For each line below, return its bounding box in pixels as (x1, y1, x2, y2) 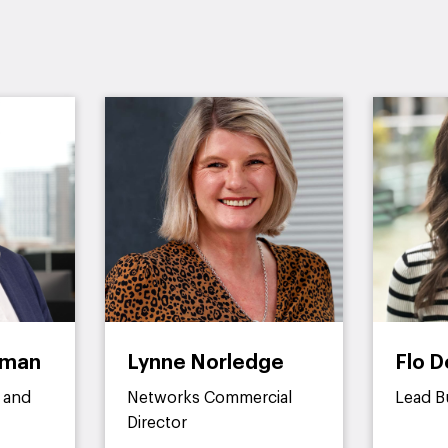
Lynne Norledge (127, 353, 285, 373)
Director (127, 415, 188, 431)
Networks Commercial (127, 390, 293, 406)
